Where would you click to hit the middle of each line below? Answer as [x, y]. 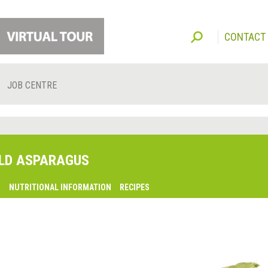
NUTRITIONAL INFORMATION [60, 188]
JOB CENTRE [32, 86]
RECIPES [134, 188]
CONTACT [245, 37]
